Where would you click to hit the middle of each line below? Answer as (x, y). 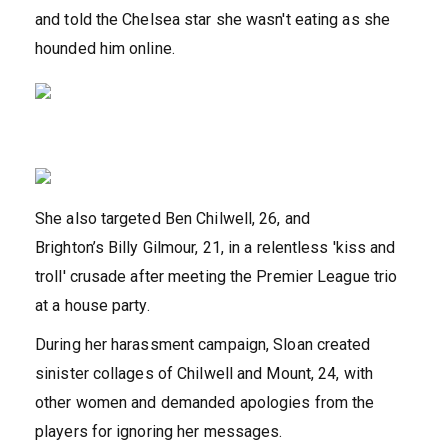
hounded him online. (105, 49)
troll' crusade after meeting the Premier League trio (216, 277)
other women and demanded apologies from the (205, 403)
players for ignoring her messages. (159, 432)
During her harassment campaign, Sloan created (203, 345)
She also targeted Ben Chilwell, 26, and (172, 219)
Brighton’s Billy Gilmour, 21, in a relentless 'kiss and (215, 248)
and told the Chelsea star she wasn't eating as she (213, 20)
